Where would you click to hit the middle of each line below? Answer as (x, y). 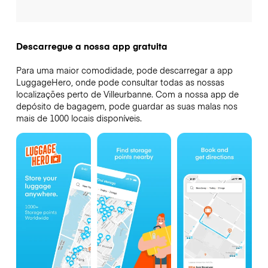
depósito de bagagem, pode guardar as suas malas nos (127, 106)
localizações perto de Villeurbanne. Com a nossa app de (127, 94)
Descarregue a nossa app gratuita (92, 46)
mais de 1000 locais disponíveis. (79, 118)
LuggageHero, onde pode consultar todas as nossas (120, 82)
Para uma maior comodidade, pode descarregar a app (124, 70)
